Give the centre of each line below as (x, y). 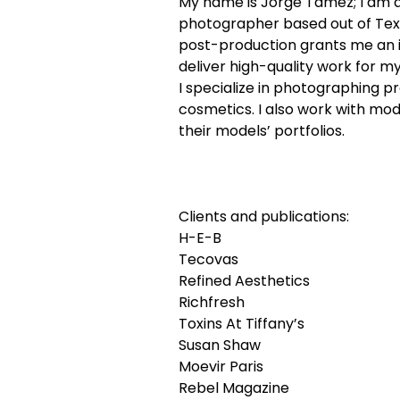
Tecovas (208, 259)
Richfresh (212, 302)
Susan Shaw (220, 345)
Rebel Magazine (234, 388)
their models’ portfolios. (262, 131)
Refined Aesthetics (244, 281)
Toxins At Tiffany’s (242, 324)
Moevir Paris (221, 367)
